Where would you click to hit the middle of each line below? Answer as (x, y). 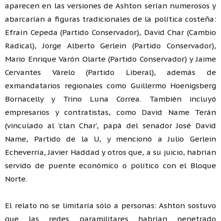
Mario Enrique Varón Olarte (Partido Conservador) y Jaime (110, 59)
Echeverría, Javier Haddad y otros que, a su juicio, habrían (110, 152)
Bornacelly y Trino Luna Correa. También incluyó (110, 99)
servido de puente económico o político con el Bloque (110, 165)
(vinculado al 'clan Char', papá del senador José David (110, 125)
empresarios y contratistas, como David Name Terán (110, 112)
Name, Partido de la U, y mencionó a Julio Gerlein (110, 139)
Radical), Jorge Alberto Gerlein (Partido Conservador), (110, 45)
